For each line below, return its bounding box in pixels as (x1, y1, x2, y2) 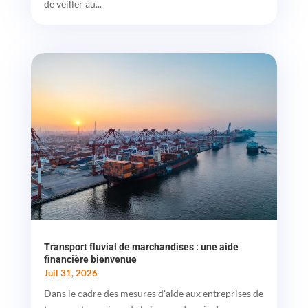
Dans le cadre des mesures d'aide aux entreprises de (43, 287, 263, 300)
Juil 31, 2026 (43, 267, 98, 279)
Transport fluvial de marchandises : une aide (43, 241, 239, 253)
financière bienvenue (43, 254, 137, 265)
